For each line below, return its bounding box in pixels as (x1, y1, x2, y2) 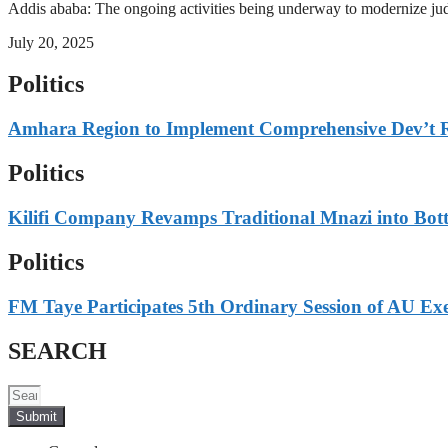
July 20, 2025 (8, 33, 94, 51)
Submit (16, 408, 57, 424)
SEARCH (8, 337, 107, 364)
